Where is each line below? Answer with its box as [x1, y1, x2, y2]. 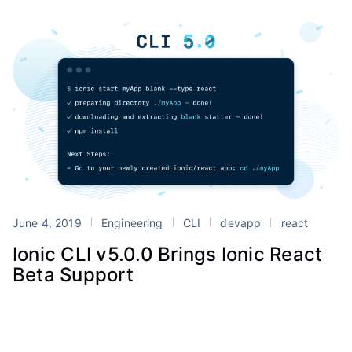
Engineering [97, 216, 167, 230]
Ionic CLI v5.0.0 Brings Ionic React [13, 243, 323, 266]
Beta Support [13, 263, 134, 287]
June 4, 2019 [13, 216, 85, 230]
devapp [217, 216, 265, 230]
